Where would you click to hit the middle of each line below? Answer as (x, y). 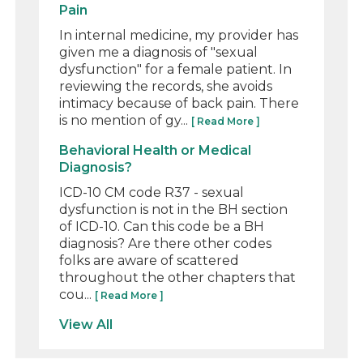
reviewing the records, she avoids (166, 86)
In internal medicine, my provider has (179, 35)
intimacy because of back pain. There (179, 103)
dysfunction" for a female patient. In (176, 69)
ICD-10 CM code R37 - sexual (152, 192)
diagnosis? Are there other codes (166, 243)
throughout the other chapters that (178, 277)
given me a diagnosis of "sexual (159, 52)
